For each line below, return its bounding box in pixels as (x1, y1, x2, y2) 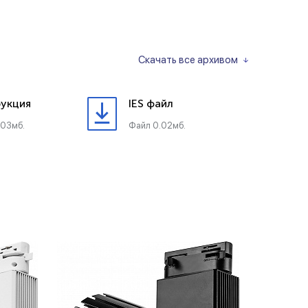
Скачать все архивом (138, 54, 238, 66)
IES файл (129, 97, 173, 110)
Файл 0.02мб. (129, 120, 186, 131)
